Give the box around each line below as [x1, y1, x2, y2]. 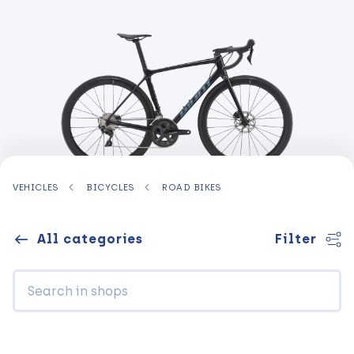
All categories [37, 232, 144, 247]
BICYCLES [86, 181, 135, 193]
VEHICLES [13, 181, 58, 193]
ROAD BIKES [162, 181, 222, 193]
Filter [274, 232, 317, 247]
